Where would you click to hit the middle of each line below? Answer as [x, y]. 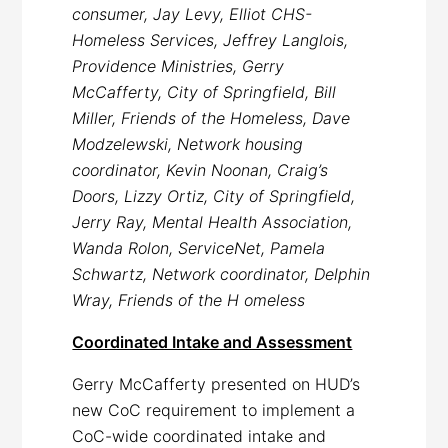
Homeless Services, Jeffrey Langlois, [210, 39]
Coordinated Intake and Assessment [212, 341]
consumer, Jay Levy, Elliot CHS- [192, 13]
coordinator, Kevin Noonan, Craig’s [200, 169]
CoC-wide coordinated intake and [199, 435]
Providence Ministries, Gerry [178, 65]
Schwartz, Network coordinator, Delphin [221, 273]
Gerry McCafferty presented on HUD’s [216, 383]
